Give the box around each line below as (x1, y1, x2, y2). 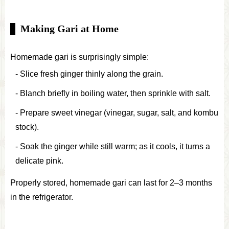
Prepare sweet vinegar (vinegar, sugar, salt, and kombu (20, 108, 218, 117)
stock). (15, 122, 39, 131)
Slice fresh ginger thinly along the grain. (20, 69, 163, 78)
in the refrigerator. (10, 192, 73, 201)
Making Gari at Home (20, 22, 119, 34)
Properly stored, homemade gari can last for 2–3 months (10, 178, 212, 187)
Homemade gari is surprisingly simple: (10, 52, 149, 61)
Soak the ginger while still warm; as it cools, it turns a (20, 142, 210, 151)
